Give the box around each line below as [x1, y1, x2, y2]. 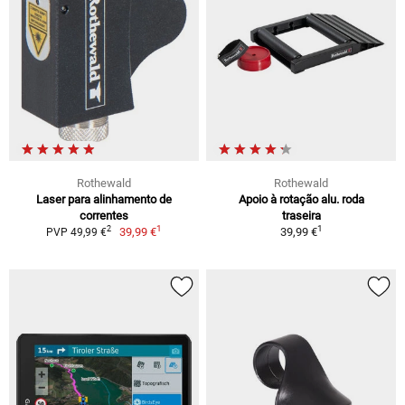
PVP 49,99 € [45, 225, 107, 239]
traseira [281, 208, 321, 222]
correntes [80, 208, 128, 222]
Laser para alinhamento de [36, 192, 172, 206]
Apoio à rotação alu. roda [238, 192, 364, 206]
